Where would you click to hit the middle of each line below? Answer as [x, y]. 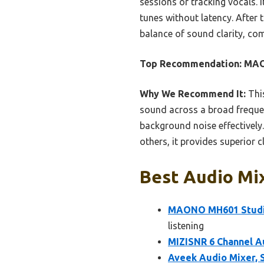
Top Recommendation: [191, 64]
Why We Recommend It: [193, 94]
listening [186, 226]
